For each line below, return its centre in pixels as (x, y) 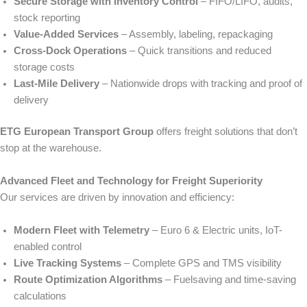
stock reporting (47, 17)
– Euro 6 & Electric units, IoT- (216, 230)
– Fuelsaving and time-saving (229, 279)
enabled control (48, 246)
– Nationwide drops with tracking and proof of (201, 83)
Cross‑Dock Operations (70, 50)
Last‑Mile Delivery (57, 83)
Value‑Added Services (66, 34)
